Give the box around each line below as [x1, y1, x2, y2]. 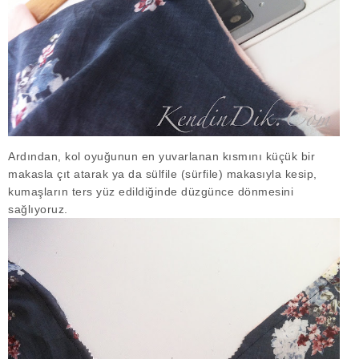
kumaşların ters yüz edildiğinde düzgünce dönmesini [8, 184, 293, 198]
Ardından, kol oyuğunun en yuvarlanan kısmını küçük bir [8, 149, 315, 163]
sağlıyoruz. [8, 202, 75, 216]
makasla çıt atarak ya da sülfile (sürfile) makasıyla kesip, [8, 167, 317, 180]
